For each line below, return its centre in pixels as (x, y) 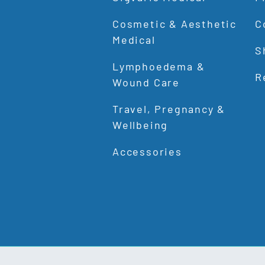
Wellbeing (140, 125)
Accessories (147, 152)
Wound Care (146, 83)
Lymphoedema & (159, 67)
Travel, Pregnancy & (169, 109)
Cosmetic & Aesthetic (175, 24)
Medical (134, 40)
